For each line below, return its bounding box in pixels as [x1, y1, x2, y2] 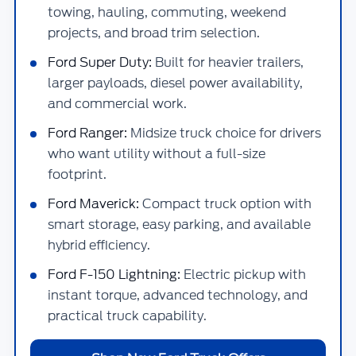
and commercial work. [48, 95, 187, 113]
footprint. [48, 165, 106, 184]
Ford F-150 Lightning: [48, 265, 180, 284]
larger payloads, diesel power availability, [48, 74, 303, 92]
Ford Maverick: [48, 195, 139, 213]
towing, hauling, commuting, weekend [48, 3, 286, 21]
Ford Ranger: [48, 124, 127, 142]
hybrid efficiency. [48, 236, 150, 254]
